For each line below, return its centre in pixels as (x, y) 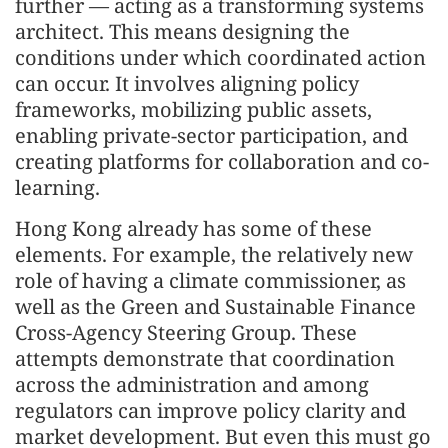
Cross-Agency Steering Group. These (186, 332)
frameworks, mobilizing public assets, (193, 109)
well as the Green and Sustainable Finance (215, 306)
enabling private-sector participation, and (211, 135)
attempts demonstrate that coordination (205, 358)
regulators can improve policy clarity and (210, 410)
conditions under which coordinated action (220, 57)
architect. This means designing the (182, 31)
